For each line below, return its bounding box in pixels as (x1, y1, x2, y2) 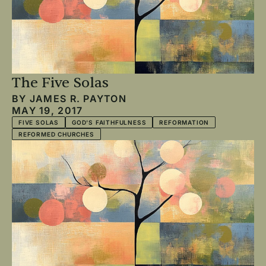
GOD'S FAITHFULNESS (72, 119, 147, 126)
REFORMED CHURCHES (18, 131, 94, 138)
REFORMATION (159, 119, 210, 126)
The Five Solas (12, 74, 109, 92)
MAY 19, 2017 (12, 104, 83, 116)
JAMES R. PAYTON (29, 93, 127, 104)
